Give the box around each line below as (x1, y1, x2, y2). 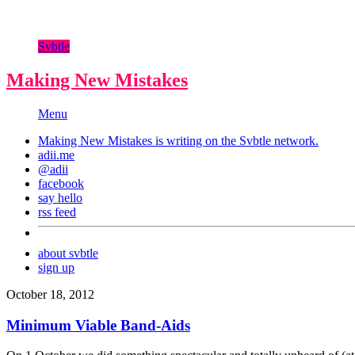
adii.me (38, 147, 74, 162)
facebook (38, 176, 84, 190)
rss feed (38, 204, 76, 219)
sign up (38, 260, 74, 274)
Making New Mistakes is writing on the (38, 133, 239, 147)
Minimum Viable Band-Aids (6, 316, 190, 334)
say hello (38, 190, 82, 204)
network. (271, 133, 319, 147)
